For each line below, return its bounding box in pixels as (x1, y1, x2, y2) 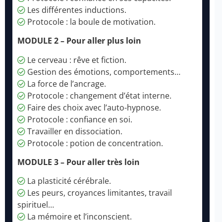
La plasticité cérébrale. (25, 175, 111, 187)
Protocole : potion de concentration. (25, 137, 163, 149)
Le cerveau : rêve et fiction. (25, 54, 126, 65)
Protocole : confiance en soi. (25, 113, 132, 125)
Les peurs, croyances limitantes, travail (25, 187, 172, 199)
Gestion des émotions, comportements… (25, 66, 180, 77)
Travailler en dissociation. (25, 125, 122, 137)
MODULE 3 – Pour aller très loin (17, 157, 140, 168)
